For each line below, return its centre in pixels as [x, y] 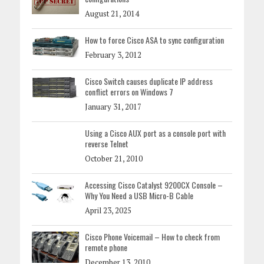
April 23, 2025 [108, 211]
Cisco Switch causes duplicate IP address [148, 81]
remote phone [106, 247]
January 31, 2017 [113, 107]
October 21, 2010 [113, 159]
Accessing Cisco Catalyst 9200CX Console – [154, 185]
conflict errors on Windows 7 [129, 92]
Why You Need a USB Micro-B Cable [139, 196]
